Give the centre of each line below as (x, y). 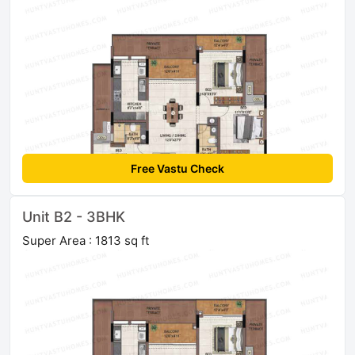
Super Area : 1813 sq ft (86, 240)
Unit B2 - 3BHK (74, 216)
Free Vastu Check (177, 168)
